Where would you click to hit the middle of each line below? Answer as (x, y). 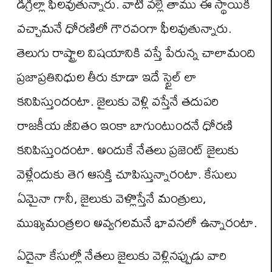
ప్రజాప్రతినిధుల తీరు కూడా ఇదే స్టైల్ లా (107, 76)
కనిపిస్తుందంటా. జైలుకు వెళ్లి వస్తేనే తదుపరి (118, 100)
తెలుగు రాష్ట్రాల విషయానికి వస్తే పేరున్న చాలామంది (136, 52)
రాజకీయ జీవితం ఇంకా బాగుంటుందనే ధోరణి (125, 125)
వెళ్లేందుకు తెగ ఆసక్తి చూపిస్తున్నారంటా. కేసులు (127, 173)
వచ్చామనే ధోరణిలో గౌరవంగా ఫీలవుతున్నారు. (124, 28)
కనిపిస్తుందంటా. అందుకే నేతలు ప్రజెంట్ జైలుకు (128, 149)
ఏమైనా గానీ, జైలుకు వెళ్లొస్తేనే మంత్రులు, (112, 198)
